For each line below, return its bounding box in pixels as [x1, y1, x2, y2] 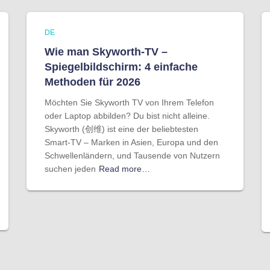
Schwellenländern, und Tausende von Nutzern [45, 151, 220, 160]
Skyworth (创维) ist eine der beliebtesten [45, 124, 198, 134]
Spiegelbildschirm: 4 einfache [45, 61, 198, 73]
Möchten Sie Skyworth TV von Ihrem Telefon [45, 98, 214, 107]
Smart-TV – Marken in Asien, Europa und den [45, 137, 218, 147]
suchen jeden [45, 164, 96, 174]
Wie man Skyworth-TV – [45, 46, 168, 58]
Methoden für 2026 [45, 76, 140, 88]
